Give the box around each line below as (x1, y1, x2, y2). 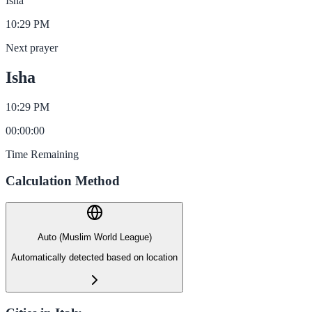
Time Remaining (6, 148, 79, 160)
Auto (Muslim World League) (37, 232, 152, 243)
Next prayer (6, 41, 58, 54)
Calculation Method (6, 173, 120, 189)
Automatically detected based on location (11, 251, 178, 263)
